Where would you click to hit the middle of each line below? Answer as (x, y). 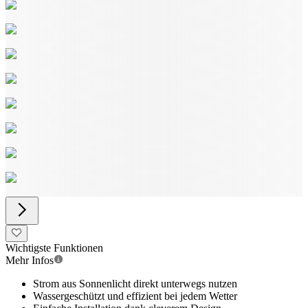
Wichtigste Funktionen (54, 248)
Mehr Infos (30, 260)
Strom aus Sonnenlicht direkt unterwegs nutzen (135, 284)
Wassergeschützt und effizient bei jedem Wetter (135, 296)
